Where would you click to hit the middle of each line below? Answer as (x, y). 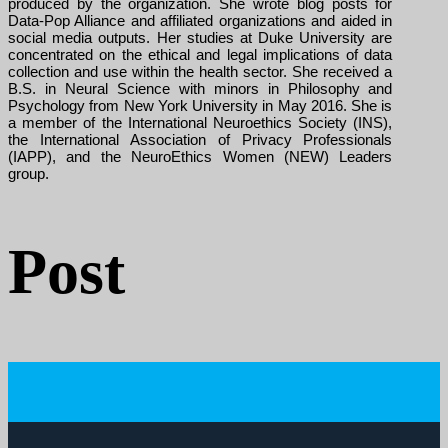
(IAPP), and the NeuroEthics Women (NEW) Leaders (200, 156)
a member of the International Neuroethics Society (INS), (200, 122)
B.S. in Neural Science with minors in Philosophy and (200, 88)
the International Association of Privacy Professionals (200, 139)
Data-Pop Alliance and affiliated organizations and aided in (200, 20)
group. (28, 173)
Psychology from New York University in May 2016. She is (200, 105)
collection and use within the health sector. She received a (200, 71)
